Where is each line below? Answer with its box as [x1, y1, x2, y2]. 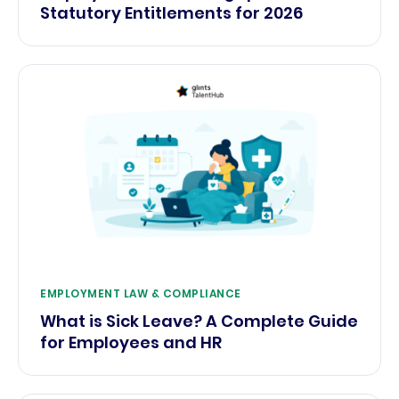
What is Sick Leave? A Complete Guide [40, 310, 358, 333]
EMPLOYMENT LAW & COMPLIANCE [40, 286, 241, 302]
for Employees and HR [40, 331, 222, 354]
